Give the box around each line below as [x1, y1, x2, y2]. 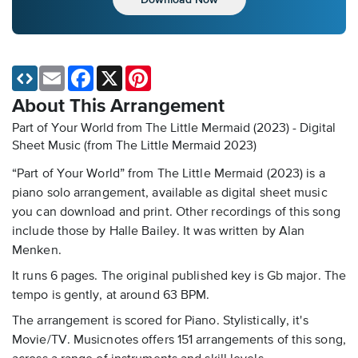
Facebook [93, 66, 142, 78]
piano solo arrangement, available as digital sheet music [12, 187, 328, 201]
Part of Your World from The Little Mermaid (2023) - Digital [12, 122, 336, 136]
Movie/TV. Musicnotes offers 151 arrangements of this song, [12, 334, 346, 348]
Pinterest [151, 66, 195, 78]
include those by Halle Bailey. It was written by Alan [12, 225, 305, 239]
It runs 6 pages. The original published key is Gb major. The [12, 270, 347, 284]
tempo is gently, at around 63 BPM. [12, 289, 210, 303]
